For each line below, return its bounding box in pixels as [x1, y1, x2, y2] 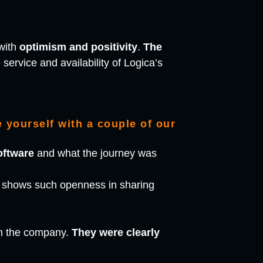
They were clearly [71, 227, 160, 239]
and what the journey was [33, 147, 157, 160]
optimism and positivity [19, 41, 137, 53]
